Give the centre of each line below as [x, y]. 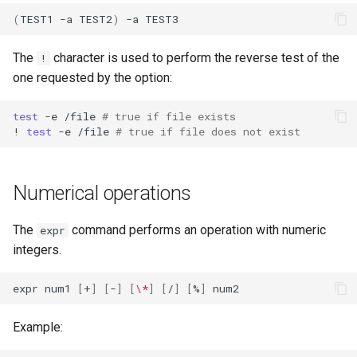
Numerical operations [102, 193]
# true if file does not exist [208, 131]
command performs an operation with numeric [197, 230]
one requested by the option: [92, 78]
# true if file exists [169, 116]
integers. [37, 250]
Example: [38, 327]
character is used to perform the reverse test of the [195, 58]
